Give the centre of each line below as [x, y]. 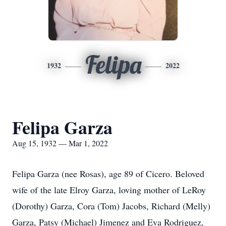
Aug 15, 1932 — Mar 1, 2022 [60, 143]
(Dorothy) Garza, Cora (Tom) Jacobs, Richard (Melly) [111, 206]
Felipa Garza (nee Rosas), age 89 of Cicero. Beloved [108, 174]
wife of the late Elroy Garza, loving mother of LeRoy [109, 190]
